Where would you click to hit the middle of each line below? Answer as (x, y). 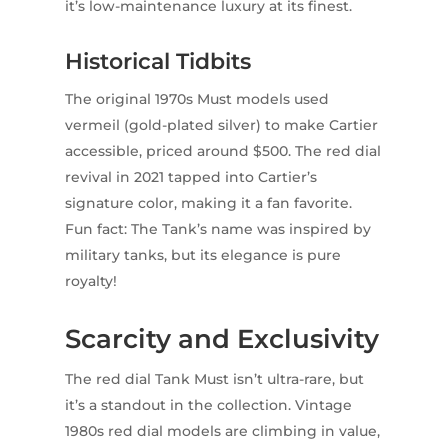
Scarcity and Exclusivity (221, 338)
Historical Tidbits (157, 61)
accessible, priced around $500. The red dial (222, 150)
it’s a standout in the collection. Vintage (208, 404)
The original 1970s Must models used (196, 98)
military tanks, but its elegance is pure (202, 254)
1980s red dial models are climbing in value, (222, 430)
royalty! (90, 280)
